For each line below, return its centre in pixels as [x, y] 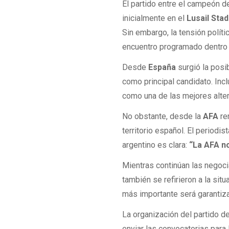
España [163, 67]
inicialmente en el [155, 18]
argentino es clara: [156, 145]
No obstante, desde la [163, 117]
